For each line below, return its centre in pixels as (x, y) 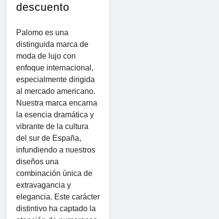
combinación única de (54, 173)
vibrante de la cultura (52, 126)
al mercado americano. (56, 91)
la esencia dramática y (55, 114)
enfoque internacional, (55, 67)
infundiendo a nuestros (56, 150)
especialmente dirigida (55, 79)
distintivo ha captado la (56, 208)
